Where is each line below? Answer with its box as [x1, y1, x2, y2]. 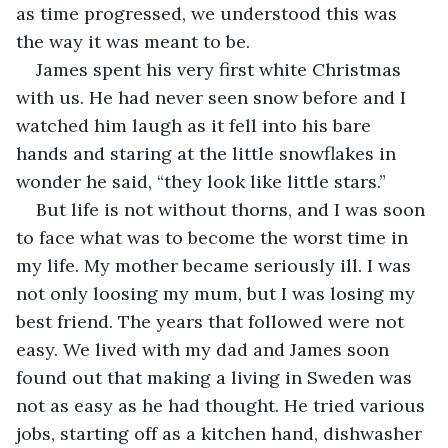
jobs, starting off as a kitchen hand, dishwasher [16, 421, 427, 445]
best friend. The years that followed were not [16, 309, 409, 333]
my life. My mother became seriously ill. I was [16, 253, 416, 277]
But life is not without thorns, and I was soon [36, 197, 430, 221]
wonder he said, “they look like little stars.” [16, 169, 386, 193]
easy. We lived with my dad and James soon [16, 337, 394, 361]
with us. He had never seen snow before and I [16, 85, 411, 109]
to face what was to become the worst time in [16, 225, 413, 249]
